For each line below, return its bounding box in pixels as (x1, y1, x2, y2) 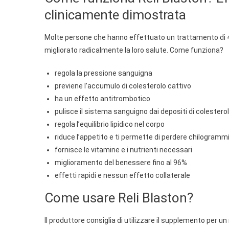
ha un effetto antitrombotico (55, 94, 150, 103)
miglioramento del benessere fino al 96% (55, 158, 187, 167)
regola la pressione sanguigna (55, 68, 152, 77)
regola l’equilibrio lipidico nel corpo (55, 120, 165, 128)
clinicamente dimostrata (44, 7, 186, 22)
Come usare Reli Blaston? (44, 190, 193, 205)
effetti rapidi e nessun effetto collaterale (55, 171, 190, 179)
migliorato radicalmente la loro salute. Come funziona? (44, 45, 223, 54)
